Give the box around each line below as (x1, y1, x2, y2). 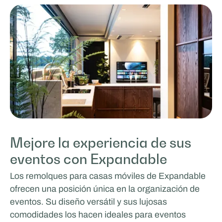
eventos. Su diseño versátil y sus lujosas (9, 197, 167, 207)
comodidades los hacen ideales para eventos (9, 210, 186, 220)
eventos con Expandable (9, 150, 167, 167)
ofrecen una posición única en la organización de (9, 184, 200, 194)
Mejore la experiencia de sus (9, 134, 191, 151)
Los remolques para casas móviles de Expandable (9, 171, 206, 181)
